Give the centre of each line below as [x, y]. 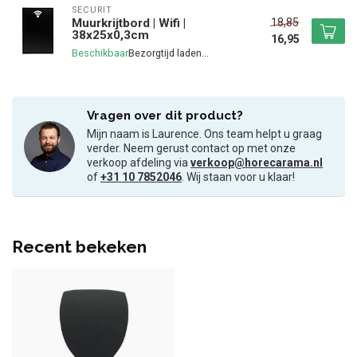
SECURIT [92, 10]
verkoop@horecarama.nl [257, 163]
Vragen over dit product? [165, 116]
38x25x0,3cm [110, 35]
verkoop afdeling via [139, 163]
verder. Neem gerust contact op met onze [191, 149]
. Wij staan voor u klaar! [238, 177]
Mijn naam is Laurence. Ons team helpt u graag [204, 134]
